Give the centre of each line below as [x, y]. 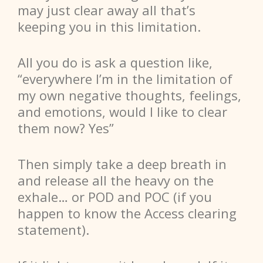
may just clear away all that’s [107, 10]
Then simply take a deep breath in [122, 164]
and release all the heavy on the [116, 181]
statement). [53, 230]
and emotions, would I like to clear [122, 112]
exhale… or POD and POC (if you [115, 197]
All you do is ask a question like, [115, 63]
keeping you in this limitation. [109, 27]
